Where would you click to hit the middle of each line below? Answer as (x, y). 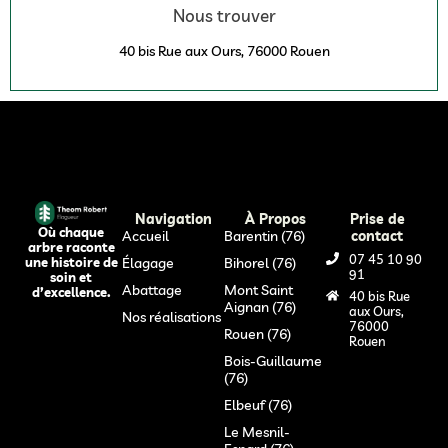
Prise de (377, 218)
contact (377, 235)
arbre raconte (71, 247)
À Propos (275, 218)
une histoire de (71, 262)
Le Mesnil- (257, 431)
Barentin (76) (264, 235)
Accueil (145, 235)
